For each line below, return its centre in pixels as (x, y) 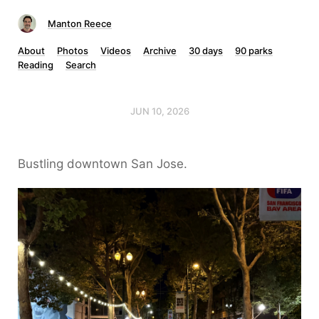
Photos (73, 51)
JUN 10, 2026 (159, 111)
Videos (116, 51)
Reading (36, 65)
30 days (206, 51)
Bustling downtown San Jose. (103, 164)
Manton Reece (80, 23)
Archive (160, 51)
